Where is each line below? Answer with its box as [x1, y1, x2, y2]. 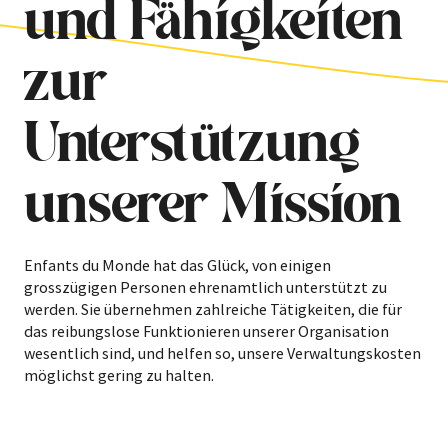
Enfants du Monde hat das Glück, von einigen [24, 255, 331, 276]
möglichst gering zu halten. [24, 365, 214, 386]
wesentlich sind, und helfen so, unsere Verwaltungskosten [24, 343, 421, 364]
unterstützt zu [283, 277, 387, 298]
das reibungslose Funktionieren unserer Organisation [24, 321, 389, 342]
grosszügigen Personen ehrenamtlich [24, 277, 283, 298]
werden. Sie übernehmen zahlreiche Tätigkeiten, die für [24, 299, 402, 320]
